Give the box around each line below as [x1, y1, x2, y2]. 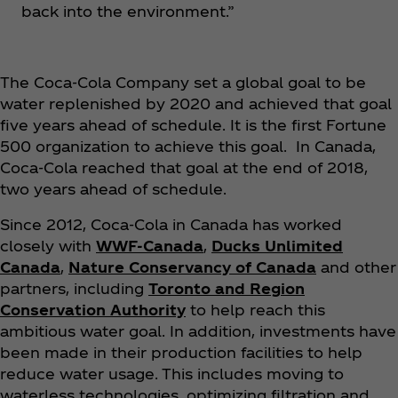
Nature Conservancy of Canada [68, 259, 316, 276]
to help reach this [186, 301, 325, 319]
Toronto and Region [148, 280, 305, 298]
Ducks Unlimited [211, 237, 343, 255]
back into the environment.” [21, 3, 235, 20]
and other [316, 259, 396, 276]
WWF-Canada [96, 237, 203, 255]
